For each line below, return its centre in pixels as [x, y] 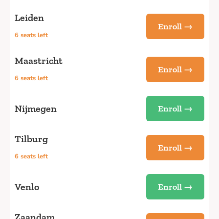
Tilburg [31, 139]
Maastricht [39, 61]
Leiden [29, 18]
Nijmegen [36, 109]
